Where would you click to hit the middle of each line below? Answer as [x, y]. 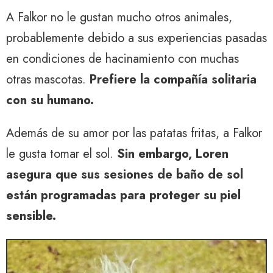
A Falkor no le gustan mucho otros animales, [119, 17]
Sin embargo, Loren [173, 154]
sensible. [31, 216]
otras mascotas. [48, 79]
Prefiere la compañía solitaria [173, 79]
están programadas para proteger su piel [123, 195]
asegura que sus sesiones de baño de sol [125, 174]
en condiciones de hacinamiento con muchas [122, 58]
